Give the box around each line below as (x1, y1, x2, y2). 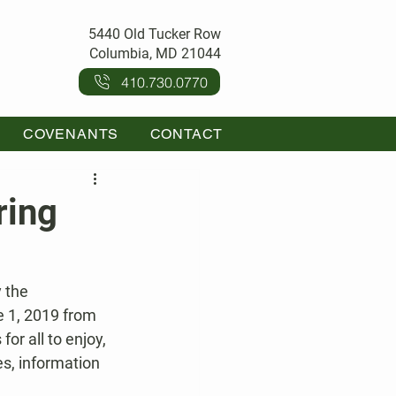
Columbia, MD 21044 (89, 45, 221, 62)
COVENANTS (23, 126, 119, 142)
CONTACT (149, 126, 224, 142)
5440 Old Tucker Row (88, 26, 221, 42)
